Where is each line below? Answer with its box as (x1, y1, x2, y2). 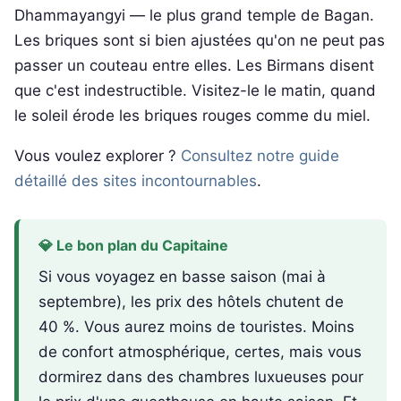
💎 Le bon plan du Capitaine (38, 236, 229, 255)
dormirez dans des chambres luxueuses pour (38, 368, 364, 387)
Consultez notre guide (181, 147, 339, 166)
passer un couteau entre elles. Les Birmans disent (14, 55, 374, 74)
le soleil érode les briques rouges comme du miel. (14, 106, 371, 124)
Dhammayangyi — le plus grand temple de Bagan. (14, 5, 374, 24)
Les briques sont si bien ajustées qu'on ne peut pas (14, 30, 385, 49)
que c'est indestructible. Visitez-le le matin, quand (14, 81, 376, 99)
